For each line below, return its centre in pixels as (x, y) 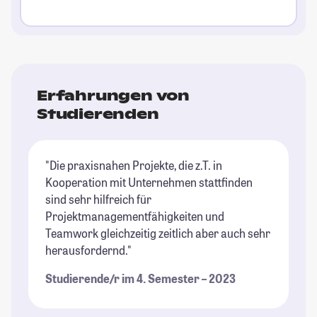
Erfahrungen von (114, 95)
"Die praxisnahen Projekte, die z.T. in (134, 165)
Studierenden (98, 114)
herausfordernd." (88, 250)
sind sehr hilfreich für (98, 199)
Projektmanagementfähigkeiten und (135, 216)
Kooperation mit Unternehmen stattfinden (149, 182)
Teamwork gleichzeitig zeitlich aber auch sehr (158, 233)
